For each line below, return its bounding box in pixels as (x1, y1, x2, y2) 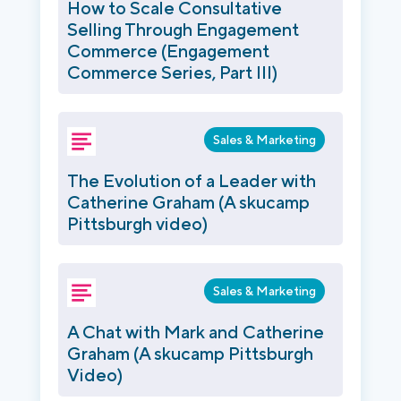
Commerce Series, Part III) (67, 62, 277, 82)
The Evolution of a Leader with (67, 170, 316, 191)
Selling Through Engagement (67, 19, 299, 39)
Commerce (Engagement (67, 40, 269, 61)
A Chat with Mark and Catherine (67, 321, 324, 342)
